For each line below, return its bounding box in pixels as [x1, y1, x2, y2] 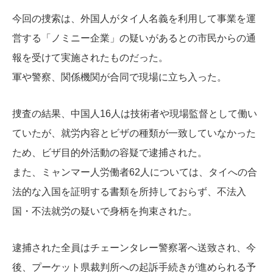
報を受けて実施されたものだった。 [12, 52, 168, 63]
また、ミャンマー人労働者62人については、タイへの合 [12, 167, 257, 178]
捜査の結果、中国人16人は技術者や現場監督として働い [12, 108, 257, 119]
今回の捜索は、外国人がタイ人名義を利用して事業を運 [12, 13, 256, 24]
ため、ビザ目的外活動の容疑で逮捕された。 [12, 147, 207, 158]
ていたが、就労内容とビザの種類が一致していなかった [12, 128, 256, 139]
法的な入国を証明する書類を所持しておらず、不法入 [12, 186, 246, 197]
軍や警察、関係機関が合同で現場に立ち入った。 [12, 72, 227, 83]
